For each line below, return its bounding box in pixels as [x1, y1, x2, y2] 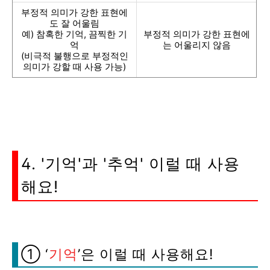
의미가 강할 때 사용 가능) [23, 61, 126, 72]
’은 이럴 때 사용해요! [78, 246, 213, 263]
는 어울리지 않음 [162, 39, 231, 51]
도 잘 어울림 [49, 17, 99, 29]
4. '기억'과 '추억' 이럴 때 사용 [21, 154, 240, 173]
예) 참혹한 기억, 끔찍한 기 [22, 28, 127, 40]
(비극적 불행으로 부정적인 [20, 50, 128, 61]
